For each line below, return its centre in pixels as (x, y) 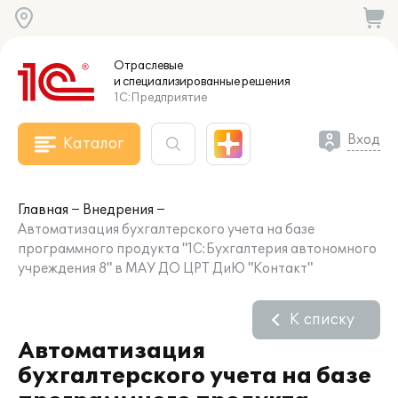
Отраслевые (148, 66)
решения (265, 82)
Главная (43, 210)
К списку (322, 320)
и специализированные (177, 82)
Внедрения (118, 210)
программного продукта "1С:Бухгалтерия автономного (197, 249)
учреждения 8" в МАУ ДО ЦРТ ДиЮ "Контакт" (165, 269)
